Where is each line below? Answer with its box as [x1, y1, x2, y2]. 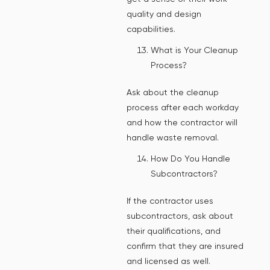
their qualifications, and [127, 225, 221, 236]
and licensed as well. [127, 256, 210, 266]
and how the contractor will [127, 117, 237, 127]
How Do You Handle [151, 153, 230, 163]
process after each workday [127, 102, 239, 112]
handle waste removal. [127, 132, 219, 142]
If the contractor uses [127, 195, 213, 206]
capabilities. [127, 24, 175, 34]
